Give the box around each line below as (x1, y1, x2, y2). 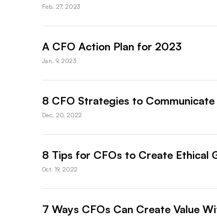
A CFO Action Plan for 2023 (42, 39, 182, 53)
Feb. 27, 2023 (42, 2, 80, 10)
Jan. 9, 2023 (42, 57, 76, 64)
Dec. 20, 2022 (42, 111, 82, 119)
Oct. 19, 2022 (42, 165, 78, 173)
